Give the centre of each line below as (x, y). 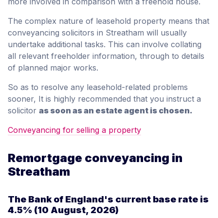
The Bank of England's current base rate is (108, 199)
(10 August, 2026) (75, 210)
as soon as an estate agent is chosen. (116, 110)
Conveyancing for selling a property (74, 130)
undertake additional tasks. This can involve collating (105, 44)
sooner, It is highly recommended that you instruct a (104, 99)
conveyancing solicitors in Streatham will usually (97, 32)
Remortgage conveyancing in (95, 158)
